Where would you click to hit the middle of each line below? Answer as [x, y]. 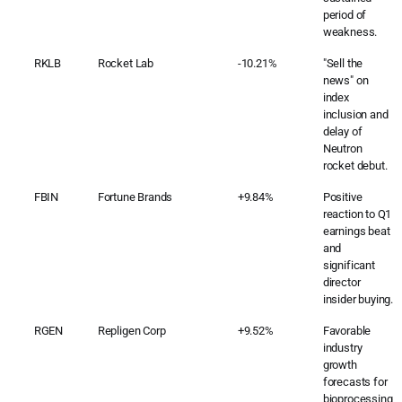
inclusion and [355, 114]
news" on [345, 80]
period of [345, 14]
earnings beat [356, 231]
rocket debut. [355, 165]
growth [340, 364]
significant [349, 265]
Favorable [347, 330]
